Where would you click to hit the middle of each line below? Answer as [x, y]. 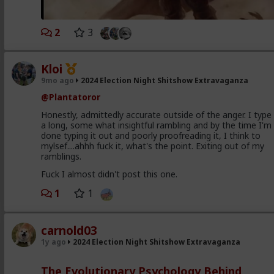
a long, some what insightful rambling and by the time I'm [157, 125]
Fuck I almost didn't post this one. [109, 174]
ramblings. [61, 157]
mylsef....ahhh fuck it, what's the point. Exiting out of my [153, 146]
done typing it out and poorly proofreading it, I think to [151, 136]
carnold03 [69, 230]
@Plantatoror [71, 97]
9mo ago [58, 81]
